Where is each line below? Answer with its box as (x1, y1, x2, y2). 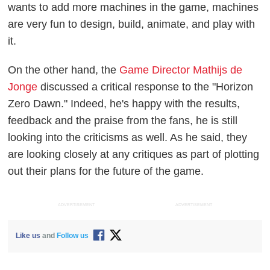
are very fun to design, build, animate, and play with (8, 17, 256, 30)
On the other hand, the (8, 63, 120, 76)
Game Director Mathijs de (119, 63, 243, 76)
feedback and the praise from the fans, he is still (8, 114, 238, 127)
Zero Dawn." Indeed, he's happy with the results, (8, 97, 240, 110)
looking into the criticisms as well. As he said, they (8, 131, 248, 143)
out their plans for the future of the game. (8, 165, 204, 177)
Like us (16, 231, 41, 240)
